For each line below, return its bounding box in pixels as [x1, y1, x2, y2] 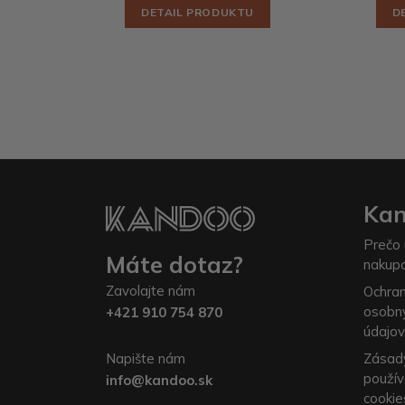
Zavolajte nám [106, 281, 195, 299]
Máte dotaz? [106, 250, 243, 278]
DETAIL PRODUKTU [141, 5, 254, 19]
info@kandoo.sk [106, 371, 212, 389]
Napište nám [106, 349, 185, 367]
